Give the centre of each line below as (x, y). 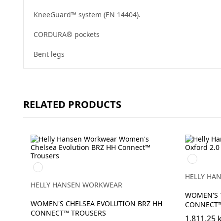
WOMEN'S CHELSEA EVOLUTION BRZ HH (96, 203)
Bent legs (49, 54)
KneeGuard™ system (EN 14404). (87, 15)
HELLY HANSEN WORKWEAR (76, 185)
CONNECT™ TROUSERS (68, 213)
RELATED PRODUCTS (72, 104)
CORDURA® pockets (67, 34)
